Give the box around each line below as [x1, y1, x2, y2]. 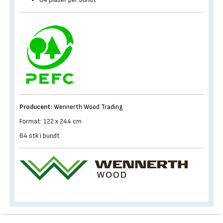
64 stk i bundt [19, 131, 60, 140]
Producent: [19, 103, 52, 111]
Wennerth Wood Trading [54, 103, 122, 111]
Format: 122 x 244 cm [19, 117, 82, 125]
